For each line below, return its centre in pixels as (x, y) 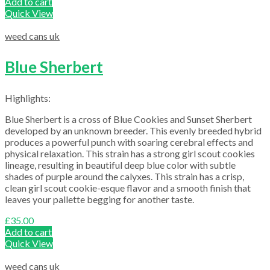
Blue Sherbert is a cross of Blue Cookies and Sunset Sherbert (128, 119)
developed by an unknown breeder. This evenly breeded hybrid (133, 130)
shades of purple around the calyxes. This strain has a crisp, (124, 176)
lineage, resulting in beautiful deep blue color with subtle (120, 165)
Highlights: (28, 98)
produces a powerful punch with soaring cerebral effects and (129, 142)
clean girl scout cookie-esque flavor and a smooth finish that (128, 187)
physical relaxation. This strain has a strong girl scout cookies (130, 153)
